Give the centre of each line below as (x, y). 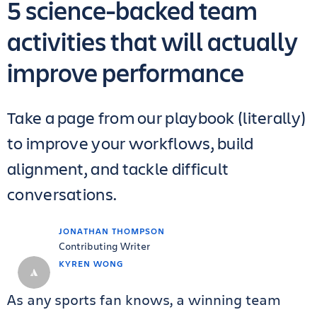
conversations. (62, 194)
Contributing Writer (104, 246)
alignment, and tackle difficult (118, 169)
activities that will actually (152, 41)
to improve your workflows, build (131, 143)
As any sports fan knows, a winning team (144, 300)
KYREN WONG (91, 264)
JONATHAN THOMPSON (112, 231)
